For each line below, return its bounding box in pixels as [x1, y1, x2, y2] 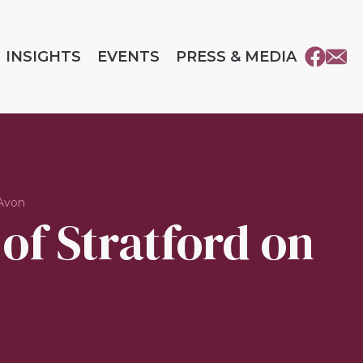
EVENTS [97, 48, 160, 66]
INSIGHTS [6, 48, 81, 66]
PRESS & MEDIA [176, 48, 297, 66]
